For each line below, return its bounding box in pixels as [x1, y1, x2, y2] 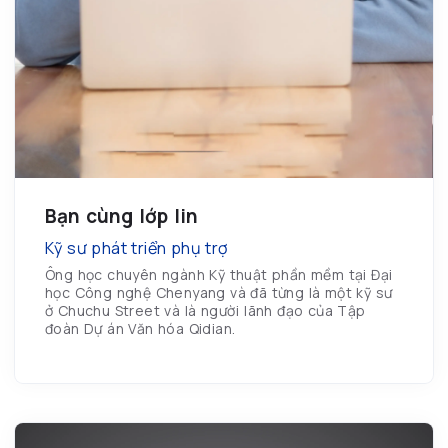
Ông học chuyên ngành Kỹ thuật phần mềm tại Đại [45, 265, 393, 285]
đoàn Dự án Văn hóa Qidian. [45, 319, 236, 339]
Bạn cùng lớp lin [45, 203, 198, 230]
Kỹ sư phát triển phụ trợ [45, 237, 228, 260]
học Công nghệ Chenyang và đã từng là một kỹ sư [45, 283, 393, 303]
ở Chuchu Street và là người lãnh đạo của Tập [45, 301, 366, 321]
